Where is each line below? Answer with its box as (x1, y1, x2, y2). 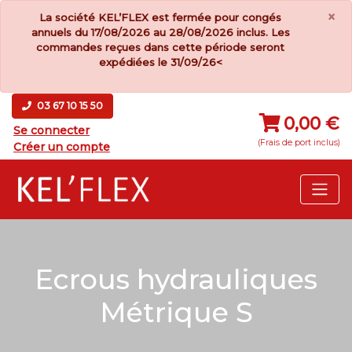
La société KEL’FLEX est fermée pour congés (39, 11, 282, 24)
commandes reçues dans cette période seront (36, 41, 285, 53)
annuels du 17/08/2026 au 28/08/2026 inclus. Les (31, 26, 290, 38)
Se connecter (13, 123, 90, 137)
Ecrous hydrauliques (35, 262, 317, 296)
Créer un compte (13, 140, 110, 154)
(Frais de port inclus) (258, 137, 340, 148)
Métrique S (99, 295, 253, 329)
